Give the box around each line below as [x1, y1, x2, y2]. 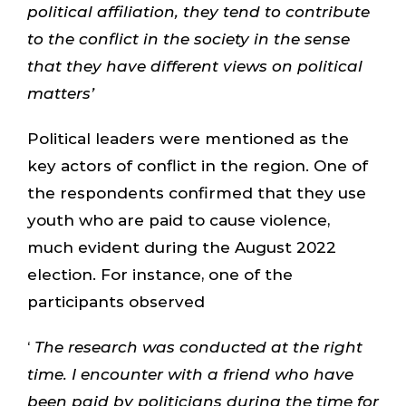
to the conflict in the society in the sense [26, 29, 350, 48]
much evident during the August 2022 [26, 237, 336, 256]
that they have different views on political [26, 56, 362, 75]
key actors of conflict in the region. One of [26, 156, 368, 175]
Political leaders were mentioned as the [26, 129, 349, 148]
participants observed [26, 292, 205, 311]
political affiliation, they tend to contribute [26, 2, 370, 21]
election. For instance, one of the [26, 265, 293, 284]
